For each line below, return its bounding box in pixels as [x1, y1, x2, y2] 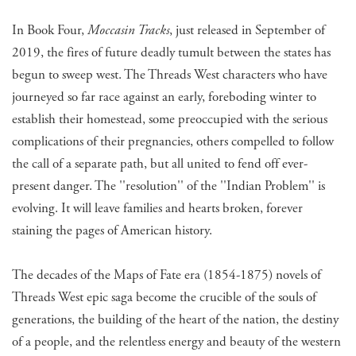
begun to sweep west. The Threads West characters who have [12, 65, 327, 83]
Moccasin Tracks [87, 21, 169, 39]
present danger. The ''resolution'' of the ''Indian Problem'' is [12, 176, 325, 195]
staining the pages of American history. [12, 221, 212, 239]
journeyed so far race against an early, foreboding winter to [12, 87, 316, 106]
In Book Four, [12, 21, 87, 39]
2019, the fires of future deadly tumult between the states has [12, 43, 331, 61]
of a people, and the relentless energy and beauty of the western [12, 332, 341, 350]
